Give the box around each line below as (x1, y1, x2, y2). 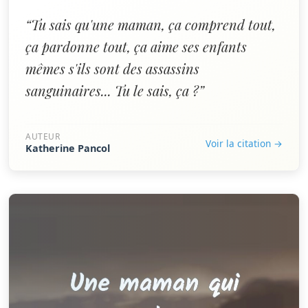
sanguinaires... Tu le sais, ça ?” (25, 81, 204, 100)
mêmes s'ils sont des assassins (25, 59, 199, 78)
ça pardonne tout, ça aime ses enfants (25, 37, 247, 56)
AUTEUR (25, 131, 60, 142)
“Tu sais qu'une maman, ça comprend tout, (25, 15, 276, 34)
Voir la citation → (206, 136, 283, 150)
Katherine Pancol (25, 142, 110, 155)
